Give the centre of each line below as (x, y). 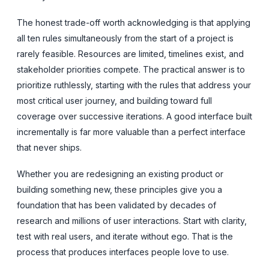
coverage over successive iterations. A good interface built (134, 116)
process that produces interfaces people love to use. (123, 252)
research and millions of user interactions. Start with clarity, (132, 220)
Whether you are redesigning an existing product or (120, 174)
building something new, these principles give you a (119, 189)
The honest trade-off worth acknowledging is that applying (134, 22)
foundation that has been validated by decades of (116, 205)
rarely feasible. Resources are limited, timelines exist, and (130, 53)
